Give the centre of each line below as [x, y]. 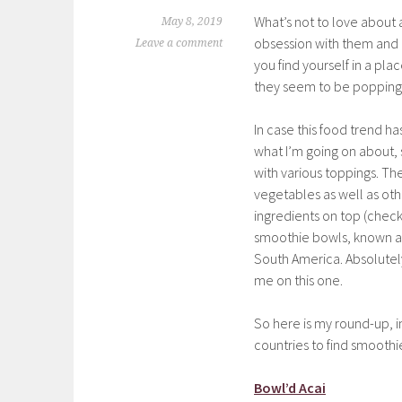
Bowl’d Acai [290, 388]
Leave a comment [179, 43]
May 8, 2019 [192, 22]
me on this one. [298, 280]
